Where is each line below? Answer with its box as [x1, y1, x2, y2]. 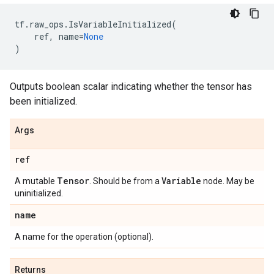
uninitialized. [15, 188, 63, 198]
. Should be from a [89, 176, 161, 186]
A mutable [15, 176, 57, 186]
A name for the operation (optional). [15, 232, 154, 242]
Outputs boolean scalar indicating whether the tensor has [10, 81, 252, 92]
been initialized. [10, 95, 77, 107]
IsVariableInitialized [68, 18, 171, 30]
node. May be [201, 176, 254, 186]
